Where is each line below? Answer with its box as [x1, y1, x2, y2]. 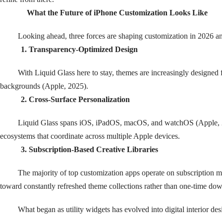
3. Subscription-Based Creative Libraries [21, 145, 159, 154]
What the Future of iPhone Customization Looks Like [27, 8, 208, 17]
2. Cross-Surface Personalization [21, 95, 130, 104]
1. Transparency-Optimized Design [21, 45, 138, 54]
